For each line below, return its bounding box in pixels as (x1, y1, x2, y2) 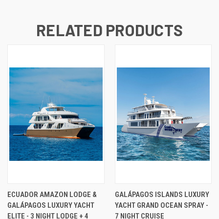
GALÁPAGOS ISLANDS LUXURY (114, 190, 209, 199)
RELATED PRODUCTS (36, 21, 183, 40)
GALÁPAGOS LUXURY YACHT (7, 201, 94, 210)
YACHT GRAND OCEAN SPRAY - (114, 201, 208, 210)
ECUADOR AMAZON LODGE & (7, 190, 97, 199)
